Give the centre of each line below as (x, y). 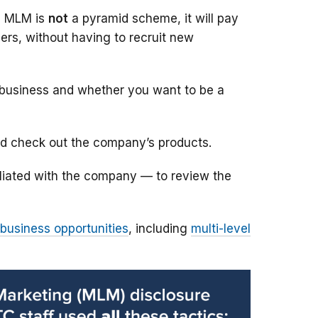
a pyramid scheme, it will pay (153, 19)
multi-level (221, 229)
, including (160, 229)
